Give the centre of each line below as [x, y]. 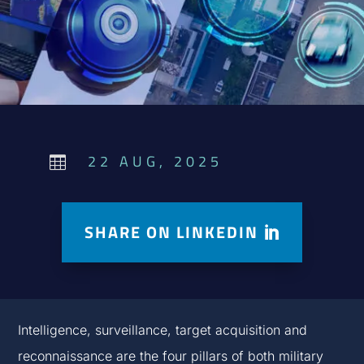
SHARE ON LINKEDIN [171, 232]
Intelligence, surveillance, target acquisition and [163, 330]
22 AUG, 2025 [155, 161]
